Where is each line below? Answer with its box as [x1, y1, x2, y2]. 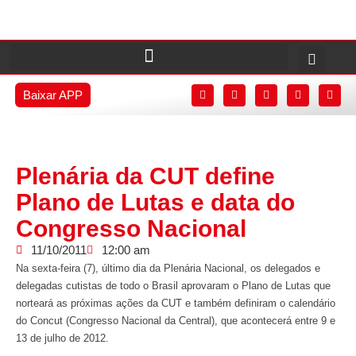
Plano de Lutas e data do [16, 189, 295, 215]
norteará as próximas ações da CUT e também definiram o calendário [16, 297, 335, 309]
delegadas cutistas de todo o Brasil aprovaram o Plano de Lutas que [16, 280, 331, 292]
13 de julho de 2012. [16, 332, 109, 344]
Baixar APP [22, 88, 83, 102]
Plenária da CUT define [16, 163, 275, 189]
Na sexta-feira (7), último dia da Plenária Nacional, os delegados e [16, 262, 320, 274]
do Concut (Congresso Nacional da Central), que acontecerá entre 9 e [16, 315, 335, 327]
